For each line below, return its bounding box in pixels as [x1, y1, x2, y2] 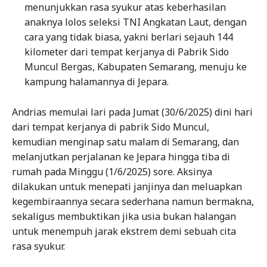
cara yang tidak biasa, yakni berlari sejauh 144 [24, 30, 233, 44]
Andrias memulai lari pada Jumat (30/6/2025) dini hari [12, 105, 253, 119]
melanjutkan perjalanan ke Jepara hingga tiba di [12, 150, 230, 164]
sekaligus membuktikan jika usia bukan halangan [12, 210, 236, 223]
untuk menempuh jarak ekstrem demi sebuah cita [12, 225, 236, 238]
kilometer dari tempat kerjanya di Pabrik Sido [24, 45, 229, 59]
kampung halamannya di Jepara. [24, 75, 169, 89]
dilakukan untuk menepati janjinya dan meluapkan [12, 180, 242, 194]
